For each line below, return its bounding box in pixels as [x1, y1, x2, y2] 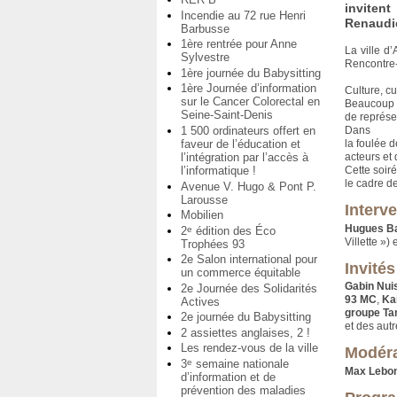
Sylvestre [181, 51, 230, 65]
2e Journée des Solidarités [181, 281, 317, 295]
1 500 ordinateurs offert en [181, 123, 315, 137]
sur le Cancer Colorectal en [181, 95, 320, 109]
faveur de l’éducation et [181, 136, 300, 151]
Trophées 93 [181, 237, 245, 251]
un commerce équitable [181, 266, 300, 280]
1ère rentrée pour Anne [181, 37, 297, 51]
